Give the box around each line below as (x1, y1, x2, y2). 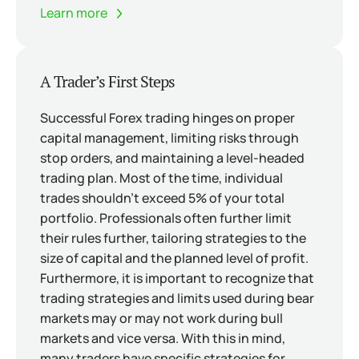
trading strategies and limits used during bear (40, 289, 314, 307)
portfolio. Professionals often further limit (40, 209, 292, 227)
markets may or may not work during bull (40, 309, 283, 327)
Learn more (40, 4, 107, 22)
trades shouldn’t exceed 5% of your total (40, 189, 284, 207)
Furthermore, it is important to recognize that (40, 269, 314, 287)
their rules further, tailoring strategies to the (40, 229, 306, 247)
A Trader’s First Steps (40, 71, 175, 92)
